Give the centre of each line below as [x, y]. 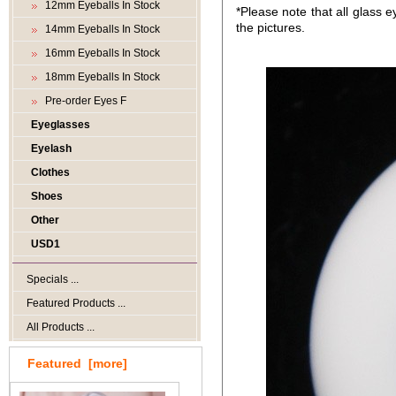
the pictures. [270, 27]
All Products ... [61, 327]
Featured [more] [77, 363]
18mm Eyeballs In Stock [100, 77]
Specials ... [53, 279]
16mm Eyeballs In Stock [100, 53]
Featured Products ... [76, 303]
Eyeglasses [61, 125]
